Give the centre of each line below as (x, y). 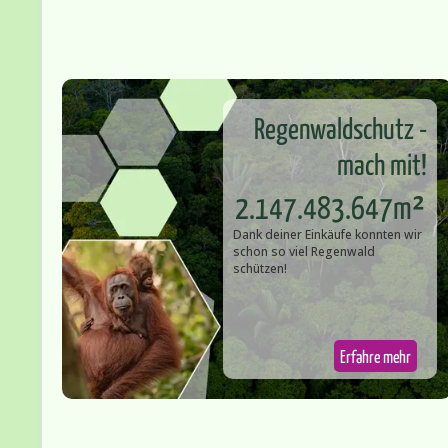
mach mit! (382, 163)
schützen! (260, 269)
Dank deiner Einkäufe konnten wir (327, 235)
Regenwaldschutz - (340, 127)
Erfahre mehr (375, 356)
